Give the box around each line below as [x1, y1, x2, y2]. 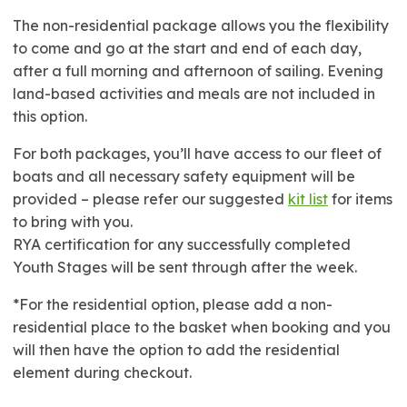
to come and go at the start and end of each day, [13, 39, 362, 57]
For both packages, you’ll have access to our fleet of [13, 144, 382, 163]
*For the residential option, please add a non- [13, 295, 333, 313]
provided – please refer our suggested [13, 190, 288, 208]
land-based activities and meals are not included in [13, 84, 375, 103]
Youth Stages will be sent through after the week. [13, 258, 357, 276]
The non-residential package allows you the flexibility [13, 16, 389, 35]
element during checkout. [13, 363, 192, 382]
